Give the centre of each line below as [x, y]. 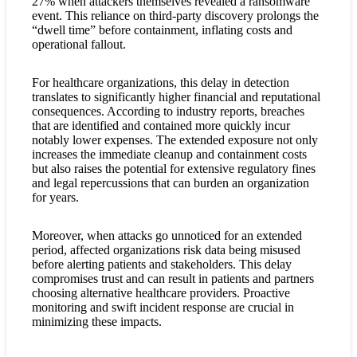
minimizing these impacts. [97, 321]
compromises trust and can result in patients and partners [173, 278]
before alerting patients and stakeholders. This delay [162, 264]
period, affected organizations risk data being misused [166, 249]
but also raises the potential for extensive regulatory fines [174, 168]
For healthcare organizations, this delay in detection [161, 82]
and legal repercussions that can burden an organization [171, 182]
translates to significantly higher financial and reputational [176, 96]
